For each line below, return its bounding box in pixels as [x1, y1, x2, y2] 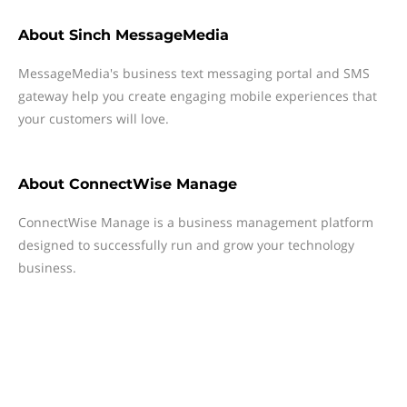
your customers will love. [18, 110, 169, 127]
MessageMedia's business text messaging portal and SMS [18, 65, 370, 82]
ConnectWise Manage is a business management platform [18, 213, 373, 231]
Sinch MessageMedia [69, 26, 229, 44]
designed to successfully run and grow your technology [18, 236, 354, 253]
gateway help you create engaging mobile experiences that [18, 87, 377, 104]
